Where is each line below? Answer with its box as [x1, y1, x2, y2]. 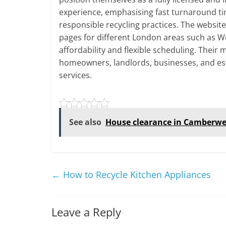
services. [59, 69, 92, 81]
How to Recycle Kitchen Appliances [61, 168, 211, 181]
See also [69, 116, 101, 128]
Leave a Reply [51, 204, 121, 219]
